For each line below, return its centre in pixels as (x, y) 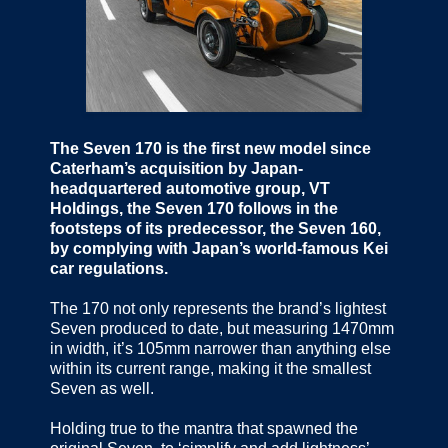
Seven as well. (102, 389)
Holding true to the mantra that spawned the (204, 429)
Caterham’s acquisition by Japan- (176, 169)
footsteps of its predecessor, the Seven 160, (215, 229)
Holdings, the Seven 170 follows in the (194, 209)
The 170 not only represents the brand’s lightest (218, 309)
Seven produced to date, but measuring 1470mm (222, 329)
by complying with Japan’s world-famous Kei (219, 249)
